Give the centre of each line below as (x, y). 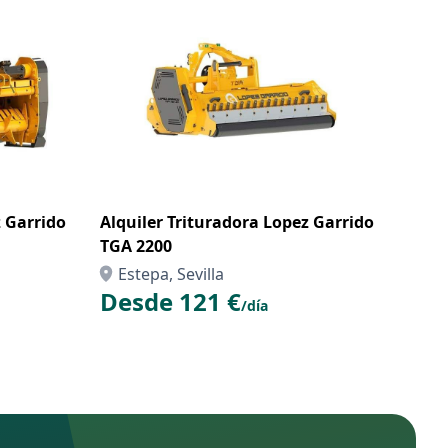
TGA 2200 (136, 246)
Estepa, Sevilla (171, 274)
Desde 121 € (170, 301)
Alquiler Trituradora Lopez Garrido (237, 222)
